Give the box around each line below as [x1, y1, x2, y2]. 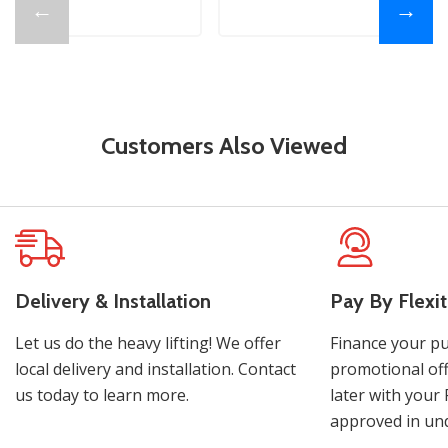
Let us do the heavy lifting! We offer [15, 332, 281, 355]
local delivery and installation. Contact [15, 358, 296, 381]
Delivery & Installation [15, 289, 211, 314]
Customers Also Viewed [101, 131, 347, 161]
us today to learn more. [15, 384, 189, 407]
